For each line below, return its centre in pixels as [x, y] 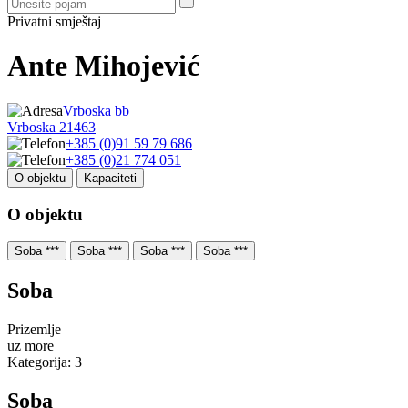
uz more [31, 346]
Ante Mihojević [103, 66]
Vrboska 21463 [51, 127]
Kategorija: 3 [45, 362]
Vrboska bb [96, 110]
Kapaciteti [110, 178]
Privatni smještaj [54, 21]
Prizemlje [34, 330]
